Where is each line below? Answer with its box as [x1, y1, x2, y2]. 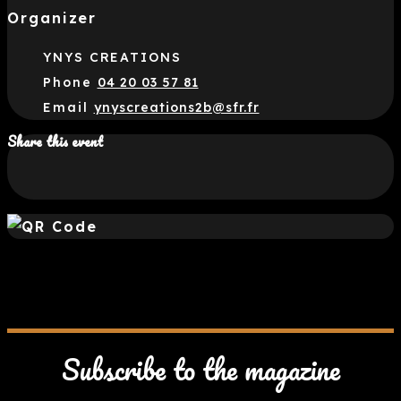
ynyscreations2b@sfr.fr [93, 99, 260, 115]
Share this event [7, 131, 103, 152]
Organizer [7, 9, 98, 27]
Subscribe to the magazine [61, 346, 340, 392]
